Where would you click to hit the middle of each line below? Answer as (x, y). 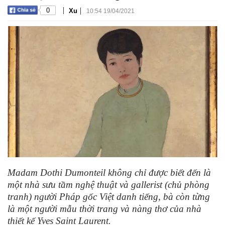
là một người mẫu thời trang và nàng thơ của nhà (104, 209)
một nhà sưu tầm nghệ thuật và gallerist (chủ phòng (108, 185)
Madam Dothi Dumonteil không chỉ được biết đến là (109, 173)
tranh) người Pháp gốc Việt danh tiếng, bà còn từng (109, 197)
